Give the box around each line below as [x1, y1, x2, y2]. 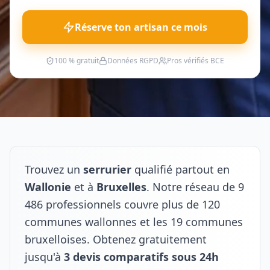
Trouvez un [25, 162, 83, 177]
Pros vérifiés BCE [167, 55, 224, 66]
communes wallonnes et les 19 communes [25, 215, 243, 229]
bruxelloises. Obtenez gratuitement [25, 232, 207, 246]
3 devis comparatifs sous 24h [64, 250, 219, 264]
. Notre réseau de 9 [146, 180, 244, 194]
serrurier [83, 162, 131, 177]
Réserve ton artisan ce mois [75, 20, 207, 34]
